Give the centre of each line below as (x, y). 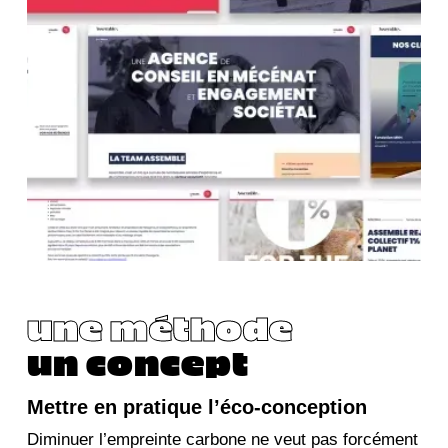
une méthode (159, 326)
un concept (137, 361)
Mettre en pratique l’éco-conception (196, 406)
